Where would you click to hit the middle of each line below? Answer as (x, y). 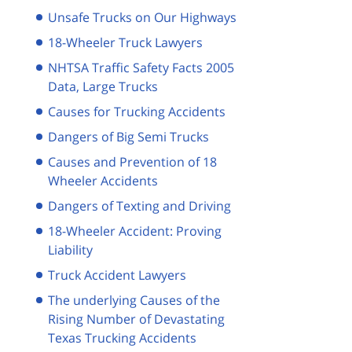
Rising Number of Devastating (136, 319)
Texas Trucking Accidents (122, 337)
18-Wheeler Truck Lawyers (125, 42)
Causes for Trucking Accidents (137, 111)
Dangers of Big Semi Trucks (128, 136)
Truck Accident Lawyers (117, 275)
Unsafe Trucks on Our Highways (142, 17)
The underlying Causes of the (134, 300)
